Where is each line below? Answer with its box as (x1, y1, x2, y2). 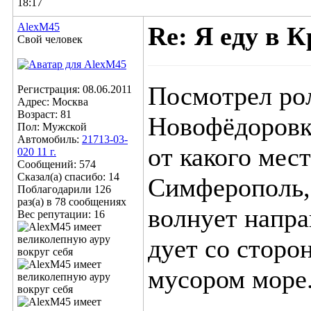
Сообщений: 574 (17, 158, 96, 170)
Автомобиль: (17, 133, 82, 145)
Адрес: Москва (17, 96, 88, 108)
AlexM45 (17, 21, 60, 33)
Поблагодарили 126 (17, 183, 111, 195)
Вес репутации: (17, 208, 94, 220)
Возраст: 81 (17, 108, 72, 120)
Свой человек (17, 33, 83, 45)
